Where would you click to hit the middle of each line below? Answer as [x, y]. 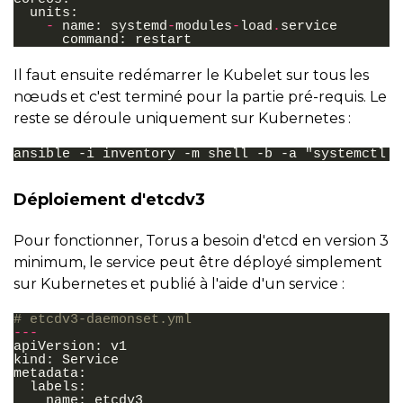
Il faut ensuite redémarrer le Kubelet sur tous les [191, 76]
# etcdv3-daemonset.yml [103, 320]
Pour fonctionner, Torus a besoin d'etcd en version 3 [201, 241]
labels [54, 388]
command [90, 40]
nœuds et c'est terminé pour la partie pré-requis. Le [200, 97]
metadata [46, 374]
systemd [139, 27]
